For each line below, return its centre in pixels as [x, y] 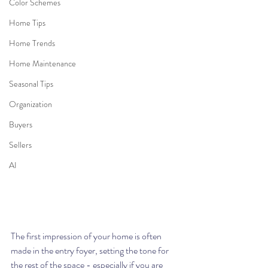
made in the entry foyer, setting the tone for [91, 250]
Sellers [20, 145]
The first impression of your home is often [87, 236]
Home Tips [27, 23]
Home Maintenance [42, 63]
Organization [31, 104]
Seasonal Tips [31, 84]
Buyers [21, 124]
